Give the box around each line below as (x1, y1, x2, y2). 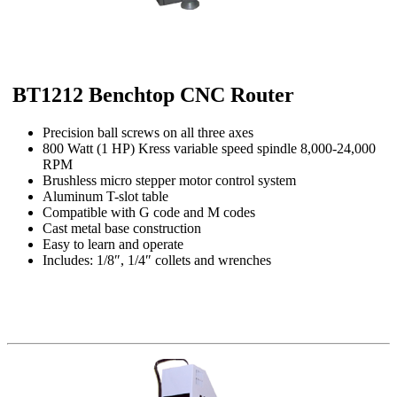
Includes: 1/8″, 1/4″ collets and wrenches (43, 252, 271, 268)
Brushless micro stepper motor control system (43, 172, 296, 188)
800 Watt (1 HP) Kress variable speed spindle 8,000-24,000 (43, 140, 376, 156)
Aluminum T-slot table (43, 188, 168, 204)
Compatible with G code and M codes (43, 204, 255, 220)
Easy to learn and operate (43, 236, 183, 252)
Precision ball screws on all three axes (43, 124, 253, 140)
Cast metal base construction (43, 220, 201, 236)
